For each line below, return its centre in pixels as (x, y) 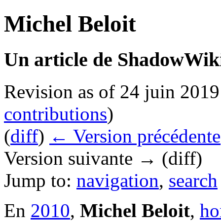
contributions (55, 113)
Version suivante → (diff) (103, 158)
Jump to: (40, 180)
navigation (118, 180)
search (193, 180)
